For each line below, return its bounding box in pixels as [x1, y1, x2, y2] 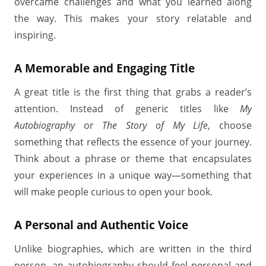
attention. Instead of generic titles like [14, 102, 240, 115]
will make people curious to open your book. [14, 185, 213, 198]
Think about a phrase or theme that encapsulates [14, 152, 252, 165]
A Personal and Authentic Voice [14, 217, 188, 233]
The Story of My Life [102, 119, 208, 132]
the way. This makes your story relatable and [14, 12, 252, 25]
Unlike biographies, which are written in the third [14, 242, 252, 255]
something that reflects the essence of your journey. [14, 135, 252, 148]
